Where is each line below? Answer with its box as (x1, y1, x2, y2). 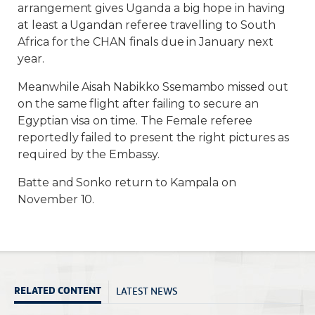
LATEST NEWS (116, 282, 177, 298)
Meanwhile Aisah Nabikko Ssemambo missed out (18, 79, 288, 94)
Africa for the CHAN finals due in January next (18, 34, 274, 49)
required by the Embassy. (18, 147, 160, 161)
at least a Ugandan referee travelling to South (18, 18, 276, 32)
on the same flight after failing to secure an (18, 96, 259, 110)
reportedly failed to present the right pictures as (18, 130, 289, 144)
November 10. (18, 192, 95, 206)
